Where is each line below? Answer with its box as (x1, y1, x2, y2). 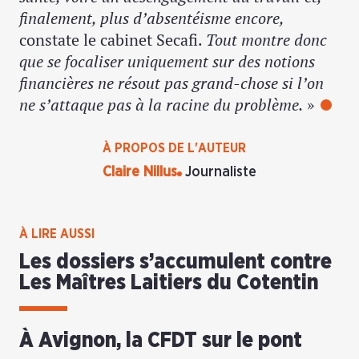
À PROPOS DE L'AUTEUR (103, 141, 246, 155)
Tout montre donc (206, 28, 327, 50)
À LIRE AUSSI (19, 227, 95, 240)
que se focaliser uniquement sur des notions (19, 50, 315, 72)
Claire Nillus (103, 164, 177, 179)
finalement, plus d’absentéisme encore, (19, 6, 284, 29)
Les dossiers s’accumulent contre (19, 251, 332, 272)
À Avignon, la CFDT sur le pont (19, 329, 302, 351)
